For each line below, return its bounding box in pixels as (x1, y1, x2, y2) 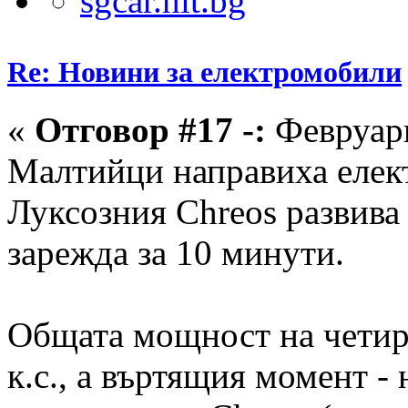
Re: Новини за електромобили (7, 55, 402, 88)
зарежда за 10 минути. (7, 233, 344, 273)
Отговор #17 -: (35, 110, 266, 150)
